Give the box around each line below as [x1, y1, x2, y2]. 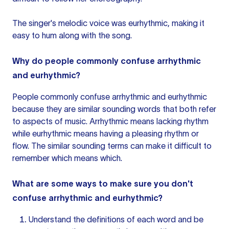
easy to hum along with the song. [12, 31, 132, 40]
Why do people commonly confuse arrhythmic [12, 56, 201, 65]
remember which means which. [12, 153, 122, 163]
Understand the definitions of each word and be [29, 215, 203, 224]
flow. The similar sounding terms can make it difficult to [12, 141, 212, 150]
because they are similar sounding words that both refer [12, 104, 216, 113]
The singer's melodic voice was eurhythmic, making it [12, 18, 204, 28]
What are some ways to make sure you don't [12, 179, 193, 188]
